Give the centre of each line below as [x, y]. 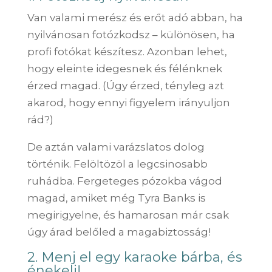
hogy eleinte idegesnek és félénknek [124, 68]
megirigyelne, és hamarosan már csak [128, 215]
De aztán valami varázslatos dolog [116, 147]
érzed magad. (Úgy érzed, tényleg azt [125, 85]
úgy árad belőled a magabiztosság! [119, 232]
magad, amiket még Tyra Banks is [116, 198]
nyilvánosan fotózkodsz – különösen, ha [131, 34]
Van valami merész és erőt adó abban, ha [135, 17]
